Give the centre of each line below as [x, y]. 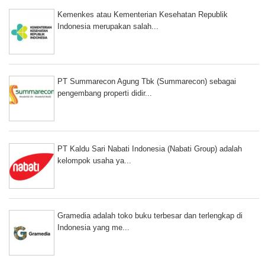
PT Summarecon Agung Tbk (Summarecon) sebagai [147, 82]
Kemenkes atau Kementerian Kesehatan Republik [143, 15]
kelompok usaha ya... [94, 160]
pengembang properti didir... [105, 93]
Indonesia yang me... [93, 227]
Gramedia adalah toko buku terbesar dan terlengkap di [150, 215]
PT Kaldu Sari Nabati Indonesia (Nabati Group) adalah [150, 148]
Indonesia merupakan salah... [108, 27]
